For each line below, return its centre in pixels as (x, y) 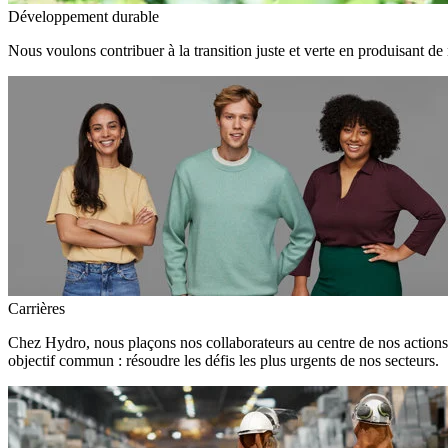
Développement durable (83, 16)
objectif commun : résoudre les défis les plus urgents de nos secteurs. (223, 360)
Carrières (36, 308)
